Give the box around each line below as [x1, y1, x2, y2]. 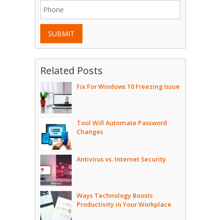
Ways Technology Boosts [76, 191, 153, 200]
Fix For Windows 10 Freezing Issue [76, 82, 180, 91]
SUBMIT [48, 29, 75, 39]
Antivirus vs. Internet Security [76, 155, 166, 164]
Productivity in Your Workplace [76, 200, 171, 209]
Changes [76, 127, 103, 137]
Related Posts [40, 64, 103, 78]
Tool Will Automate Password [76, 118, 167, 128]
